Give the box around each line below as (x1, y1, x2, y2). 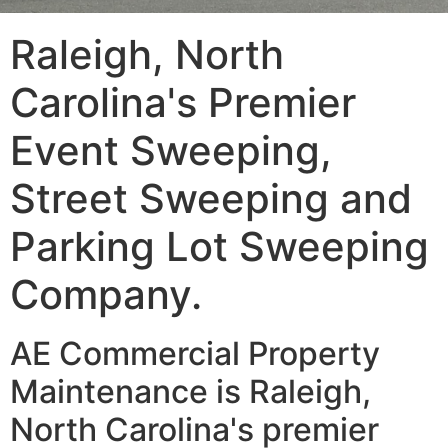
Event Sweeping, (10, 126, 332, 176)
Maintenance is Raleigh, (10, 372, 371, 412)
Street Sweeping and (10, 174, 412, 224)
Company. (10, 270, 202, 320)
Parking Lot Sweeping (10, 222, 429, 272)
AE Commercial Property (10, 334, 380, 374)
